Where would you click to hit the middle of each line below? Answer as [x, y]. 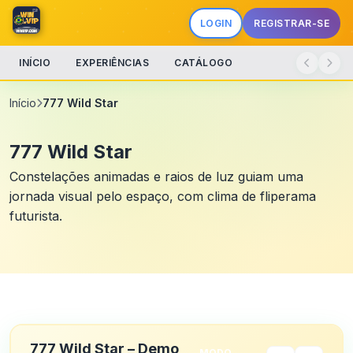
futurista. [36, 216]
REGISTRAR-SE [292, 23]
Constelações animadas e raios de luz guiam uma [156, 176]
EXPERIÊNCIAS [112, 63]
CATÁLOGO [203, 63]
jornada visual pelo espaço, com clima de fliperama [163, 196]
